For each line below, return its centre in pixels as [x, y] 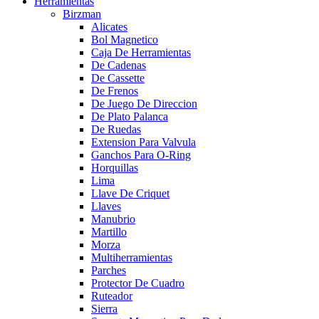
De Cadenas [119, 65]
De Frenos [115, 90]
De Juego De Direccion [144, 103]
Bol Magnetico [125, 39]
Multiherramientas [132, 257]
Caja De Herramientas [141, 52]
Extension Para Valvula [143, 142]
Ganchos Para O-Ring [141, 155]
